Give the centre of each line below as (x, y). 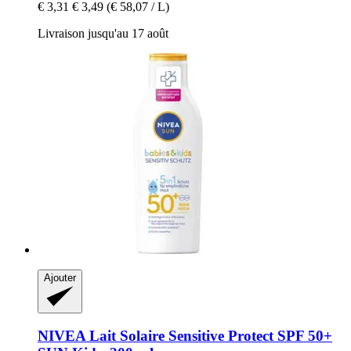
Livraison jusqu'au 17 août (103, 33)
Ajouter (60, 277)
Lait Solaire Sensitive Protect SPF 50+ (209, 336)
